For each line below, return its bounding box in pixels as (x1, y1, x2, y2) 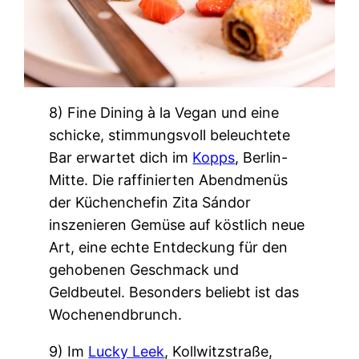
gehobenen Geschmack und (49, 261, 240, 279)
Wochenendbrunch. (49, 306, 183, 324)
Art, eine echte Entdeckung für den (49, 239, 288, 256)
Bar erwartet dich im (49, 149, 193, 167)
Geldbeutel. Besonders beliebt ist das (49, 284, 300, 301)
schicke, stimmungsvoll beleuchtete (49, 127, 291, 144)
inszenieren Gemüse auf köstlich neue (49, 216, 305, 234)
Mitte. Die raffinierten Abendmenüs (49, 171, 288, 189)
